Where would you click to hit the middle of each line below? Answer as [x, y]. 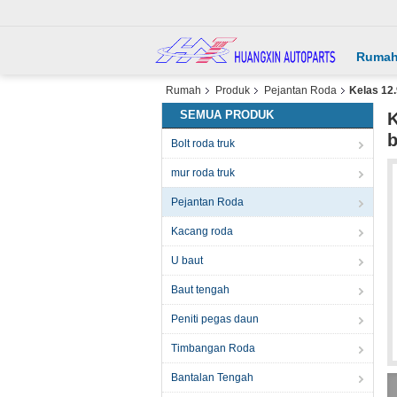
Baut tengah [200, 290]
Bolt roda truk [203, 144]
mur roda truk [203, 173]
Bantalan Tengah [212, 378]
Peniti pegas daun [215, 319]
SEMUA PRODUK [227, 115]
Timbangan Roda [213, 348]
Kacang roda [202, 231]
